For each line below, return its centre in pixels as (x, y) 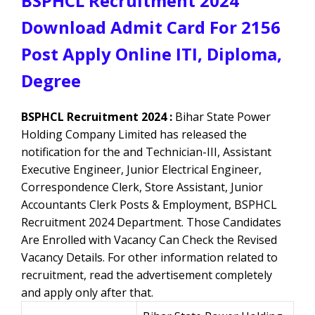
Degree (51, 80)
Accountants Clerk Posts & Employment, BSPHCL (149, 204)
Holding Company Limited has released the (134, 134)
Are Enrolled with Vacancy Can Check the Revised (149, 239)
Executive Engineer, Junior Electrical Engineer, (141, 169)
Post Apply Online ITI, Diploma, (152, 53)
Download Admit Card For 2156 (151, 27)
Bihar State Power (221, 116)
